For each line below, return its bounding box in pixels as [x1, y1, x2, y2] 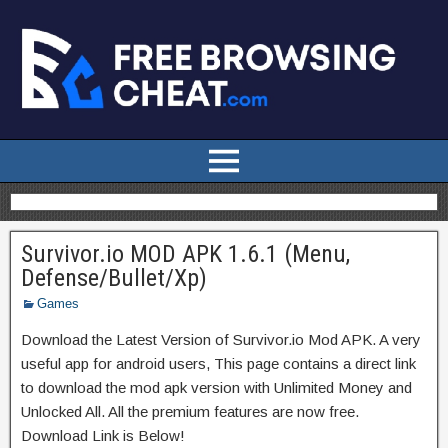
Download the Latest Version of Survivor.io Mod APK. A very [21, 330, 421, 348]
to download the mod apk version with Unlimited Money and [21, 378, 412, 396]
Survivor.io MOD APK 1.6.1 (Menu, [21, 239, 350, 268]
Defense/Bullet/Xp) [21, 263, 207, 292]
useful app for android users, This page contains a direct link [21, 354, 416, 372]
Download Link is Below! [21, 426, 185, 444]
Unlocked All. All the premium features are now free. [21, 402, 359, 420]
